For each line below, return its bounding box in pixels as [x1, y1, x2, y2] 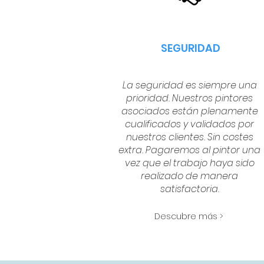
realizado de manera [141, 169, 239, 183]
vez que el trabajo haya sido [124, 156, 255, 170]
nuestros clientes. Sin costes [126, 130, 253, 144]
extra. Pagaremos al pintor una [118, 143, 261, 157]
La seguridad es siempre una [122, 78, 257, 92]
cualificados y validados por [125, 117, 255, 131]
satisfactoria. [160, 182, 219, 196]
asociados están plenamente [121, 104, 258, 118]
